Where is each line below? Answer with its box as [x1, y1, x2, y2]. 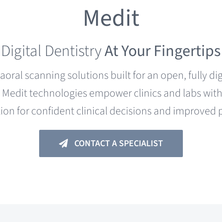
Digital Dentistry [1, 39, 105, 62]
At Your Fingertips [105, 39, 221, 62]
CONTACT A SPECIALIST [74, 137, 163, 150]
